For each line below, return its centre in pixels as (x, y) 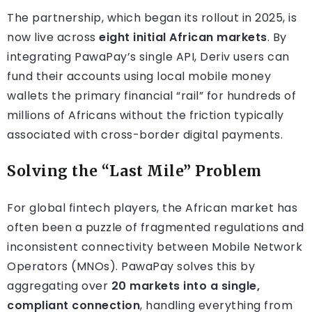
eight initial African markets (183, 38)
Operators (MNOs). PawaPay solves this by (131, 267)
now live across (53, 38)
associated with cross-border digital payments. (145, 135)
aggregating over (59, 286)
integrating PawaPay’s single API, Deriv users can (148, 57)
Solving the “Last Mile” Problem (134, 172)
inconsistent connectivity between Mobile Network (155, 247)
